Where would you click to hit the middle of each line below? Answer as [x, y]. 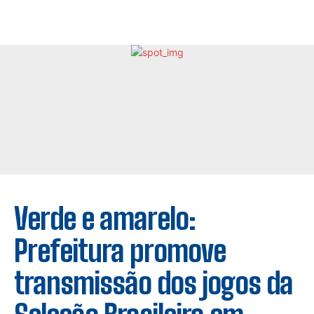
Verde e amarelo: [105, 219]
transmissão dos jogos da [153, 283]
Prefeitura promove [120, 251]
